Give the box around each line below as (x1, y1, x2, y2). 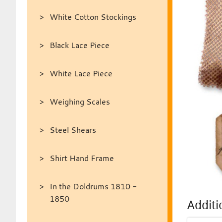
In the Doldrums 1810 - (49, 181, 137, 192)
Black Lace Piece (49, 40, 110, 51)
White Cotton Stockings (49, 11, 136, 22)
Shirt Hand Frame (49, 153, 114, 164)
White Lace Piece (49, 68, 112, 79)
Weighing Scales (49, 96, 110, 107)
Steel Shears (49, 124, 96, 135)
